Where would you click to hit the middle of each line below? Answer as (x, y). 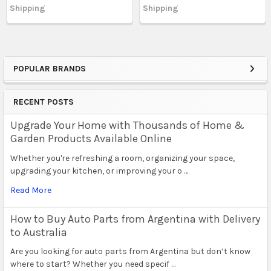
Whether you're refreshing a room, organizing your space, (122, 158)
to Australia (38, 232)
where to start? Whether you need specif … (93, 264)
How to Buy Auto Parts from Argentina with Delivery (135, 219)
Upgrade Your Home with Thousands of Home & (127, 125)
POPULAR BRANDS (50, 68)
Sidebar (41, 78)
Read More (31, 190)
